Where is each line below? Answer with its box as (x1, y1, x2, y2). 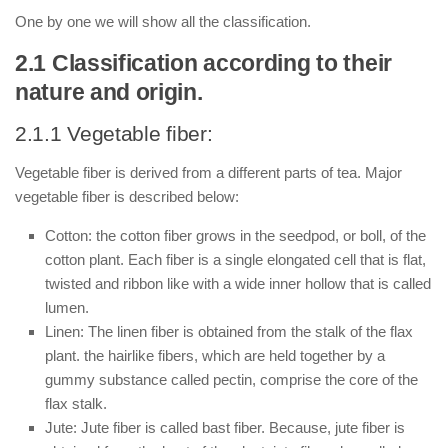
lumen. (45, 299, 89, 316)
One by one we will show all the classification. (15, 13, 311, 30)
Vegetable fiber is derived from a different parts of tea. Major (15, 164, 402, 181)
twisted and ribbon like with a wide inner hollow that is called (45, 275, 431, 292)
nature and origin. (15, 80, 203, 105)
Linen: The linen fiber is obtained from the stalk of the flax (45, 323, 413, 340)
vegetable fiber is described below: (15, 188, 239, 205)
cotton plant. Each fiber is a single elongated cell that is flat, (45, 251, 426, 268)
